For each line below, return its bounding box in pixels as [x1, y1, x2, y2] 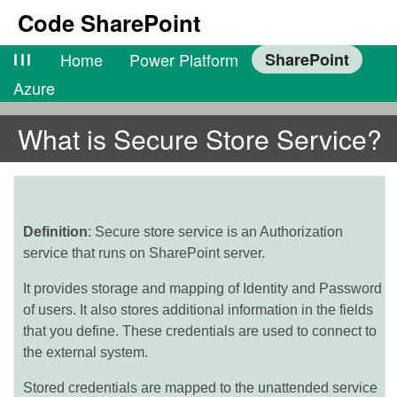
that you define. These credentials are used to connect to [23, 323, 377, 339]
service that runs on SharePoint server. [23, 245, 265, 261]
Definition [23, 224, 88, 239]
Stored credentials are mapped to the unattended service [23, 380, 378, 395]
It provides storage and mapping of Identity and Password [23, 281, 382, 296]
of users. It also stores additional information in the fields [23, 302, 373, 317]
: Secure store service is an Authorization [88, 224, 343, 239]
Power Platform [128, 48, 238, 71]
